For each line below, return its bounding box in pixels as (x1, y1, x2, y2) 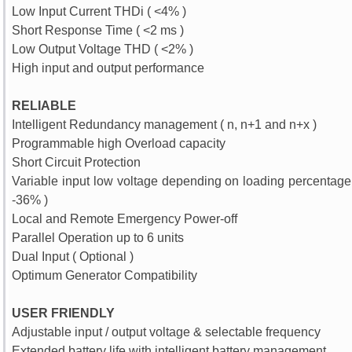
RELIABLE (12, 99, 77, 112)
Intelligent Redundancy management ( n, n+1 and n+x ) (12, 118, 317, 131)
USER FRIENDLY (12, 306, 115, 320)
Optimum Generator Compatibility (12, 269, 198, 282)
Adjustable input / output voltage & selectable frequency (12, 325, 321, 339)
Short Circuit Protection (12, 156, 141, 169)
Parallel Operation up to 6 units (12, 231, 185, 244)
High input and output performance (12, 61, 205, 75)
